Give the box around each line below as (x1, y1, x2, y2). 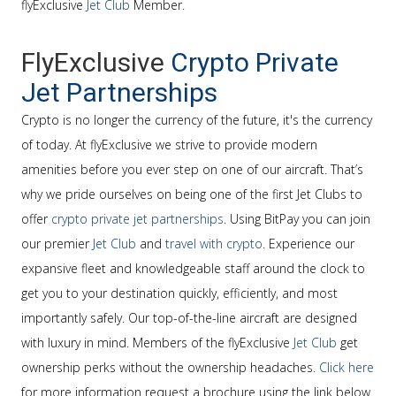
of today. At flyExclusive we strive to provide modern (21, 136, 317, 153)
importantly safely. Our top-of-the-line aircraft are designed (21, 309, 357, 326)
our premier (21, 235, 93, 252)
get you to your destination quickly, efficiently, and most (21, 285, 338, 301)
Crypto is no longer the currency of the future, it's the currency (21, 111, 372, 128)
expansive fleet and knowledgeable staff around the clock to (21, 260, 365, 277)
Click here (319, 359, 374, 376)
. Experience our (263, 235, 354, 252)
